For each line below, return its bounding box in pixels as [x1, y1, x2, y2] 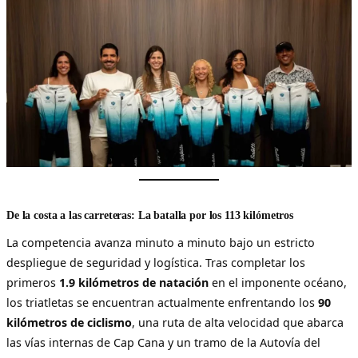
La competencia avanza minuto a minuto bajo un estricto [6, 234, 315, 250]
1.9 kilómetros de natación [59, 274, 209, 290]
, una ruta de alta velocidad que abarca [132, 314, 344, 330]
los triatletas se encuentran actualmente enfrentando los [6, 294, 318, 310]
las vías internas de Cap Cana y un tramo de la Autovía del [6, 334, 320, 350]
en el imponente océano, [209, 274, 347, 290]
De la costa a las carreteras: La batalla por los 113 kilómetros [6, 208, 294, 221]
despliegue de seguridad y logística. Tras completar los [6, 254, 305, 270]
